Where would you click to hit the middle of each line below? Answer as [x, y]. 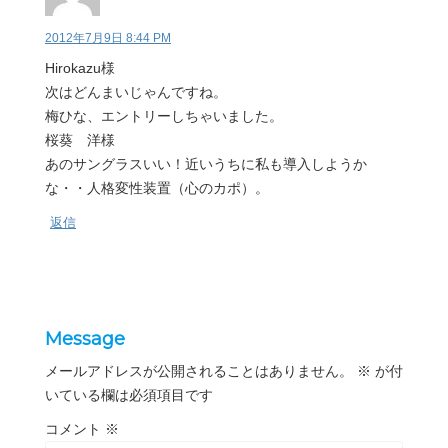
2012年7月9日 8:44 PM [108, 37]
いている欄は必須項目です [129, 394]
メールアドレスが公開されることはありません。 [199, 370]
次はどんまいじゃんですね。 [136, 91]
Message [85, 338]
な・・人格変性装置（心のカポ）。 [157, 187]
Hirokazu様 [80, 67]
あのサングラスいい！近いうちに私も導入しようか [206, 163]
